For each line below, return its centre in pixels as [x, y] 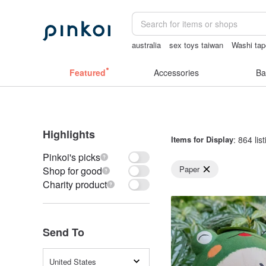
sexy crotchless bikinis [172, 56]
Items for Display [202, 139]
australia [147, 45]
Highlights [69, 134]
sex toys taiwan [197, 45]
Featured [87, 72]
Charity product [75, 184]
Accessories [176, 72]
